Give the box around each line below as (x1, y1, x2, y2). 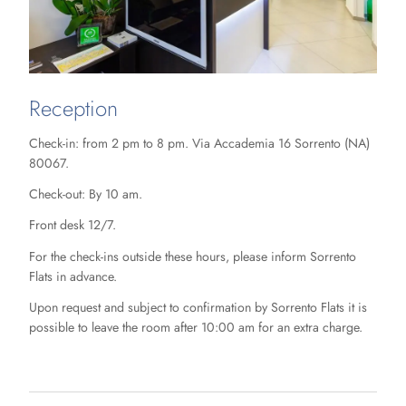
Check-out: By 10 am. (29, 185, 142, 203)
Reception (29, 92, 118, 125)
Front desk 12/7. (29, 216, 116, 235)
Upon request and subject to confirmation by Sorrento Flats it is (29, 298, 367, 317)
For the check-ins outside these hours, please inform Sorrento (29, 246, 356, 266)
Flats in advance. (29, 266, 117, 285)
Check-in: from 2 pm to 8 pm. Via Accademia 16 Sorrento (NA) (29, 133, 370, 152)
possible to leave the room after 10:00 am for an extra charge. (29, 318, 366, 337)
